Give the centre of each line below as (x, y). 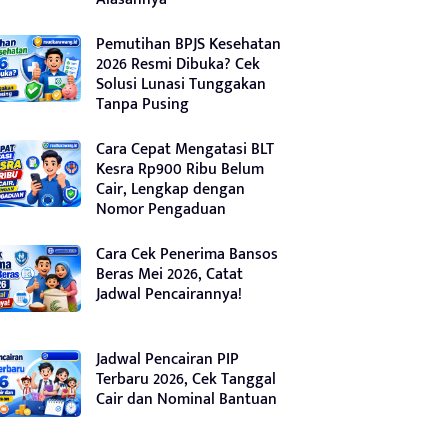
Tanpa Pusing (142, 104)
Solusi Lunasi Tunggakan (181, 84)
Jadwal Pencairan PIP (167, 359)
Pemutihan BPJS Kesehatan (188, 44)
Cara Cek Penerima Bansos (187, 254)
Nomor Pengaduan (161, 209)
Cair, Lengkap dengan (170, 189)
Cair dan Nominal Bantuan (186, 399)
